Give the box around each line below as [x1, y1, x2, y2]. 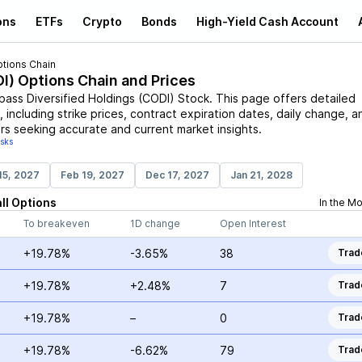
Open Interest [219, 217, 286, 229]
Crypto [82, 14, 122, 28]
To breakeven [23, 217, 90, 229]
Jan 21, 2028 [229, 169, 293, 181]
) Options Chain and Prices [8, 72, 196, 89]
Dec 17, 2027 [145, 169, 209, 181]
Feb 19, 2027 [60, 169, 124, 181]
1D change [129, 217, 180, 229]
